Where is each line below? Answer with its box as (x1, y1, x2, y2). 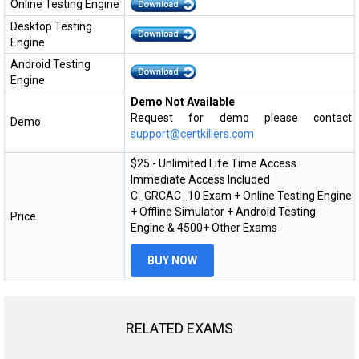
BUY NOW (147, 253, 197, 267)
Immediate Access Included (131, 172, 270, 186)
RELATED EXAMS (126, 319, 233, 337)
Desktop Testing (10, 19, 92, 33)
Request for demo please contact (131, 111, 352, 124)
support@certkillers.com (131, 127, 254, 140)
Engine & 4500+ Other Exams (131, 220, 277, 234)
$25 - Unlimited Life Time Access (131, 156, 296, 170)
